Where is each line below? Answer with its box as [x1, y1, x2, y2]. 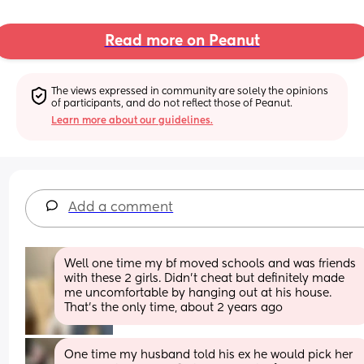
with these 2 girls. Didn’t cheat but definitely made [64, 272, 345, 284]
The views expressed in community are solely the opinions [51, 86, 329, 97]
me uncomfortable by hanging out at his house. [64, 287, 332, 299]
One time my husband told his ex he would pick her [64, 349, 353, 361]
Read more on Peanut [104, 34, 260, 50]
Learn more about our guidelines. [51, 115, 214, 126]
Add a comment [68, 201, 174, 214]
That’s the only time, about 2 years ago [64, 301, 284, 314]
